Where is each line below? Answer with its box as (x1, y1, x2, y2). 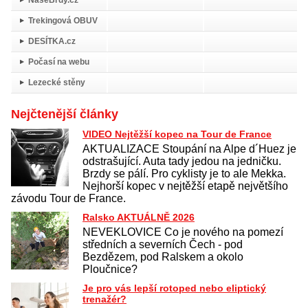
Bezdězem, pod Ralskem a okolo (82, 250, 243, 263)
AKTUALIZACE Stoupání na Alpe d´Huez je (82, 142, 296, 155)
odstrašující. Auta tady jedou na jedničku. (82, 155, 281, 167)
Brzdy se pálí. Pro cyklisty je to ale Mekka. (82, 167, 286, 179)
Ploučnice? (82, 263, 137, 275)
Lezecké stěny (28, 77, 85, 87)
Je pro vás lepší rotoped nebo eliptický (82, 282, 266, 294)
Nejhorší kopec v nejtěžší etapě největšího (82, 179, 288, 192)
